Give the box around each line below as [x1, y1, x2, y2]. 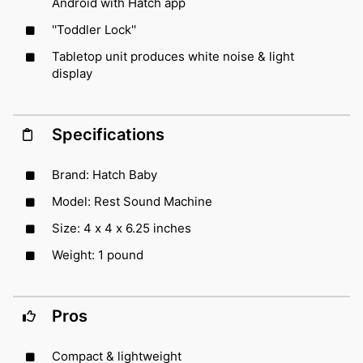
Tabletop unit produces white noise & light [52, 48, 294, 64]
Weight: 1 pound [52, 246, 143, 263]
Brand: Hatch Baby [52, 166, 157, 182]
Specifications [52, 124, 164, 144]
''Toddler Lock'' [52, 21, 136, 37]
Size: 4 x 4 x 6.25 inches [52, 220, 191, 236]
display [52, 65, 92, 81]
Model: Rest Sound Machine [52, 193, 212, 209]
